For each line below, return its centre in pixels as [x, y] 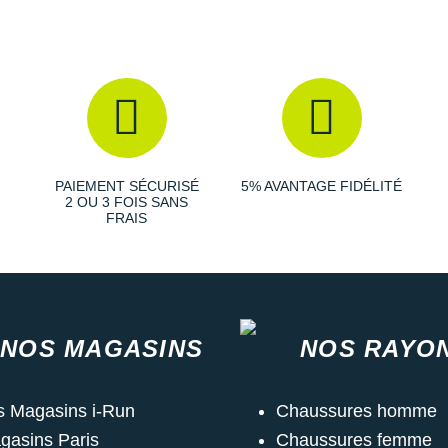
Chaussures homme [356, 410]
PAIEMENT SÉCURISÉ [126, 185]
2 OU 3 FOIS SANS [126, 201]
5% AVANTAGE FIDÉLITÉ [321, 185]
